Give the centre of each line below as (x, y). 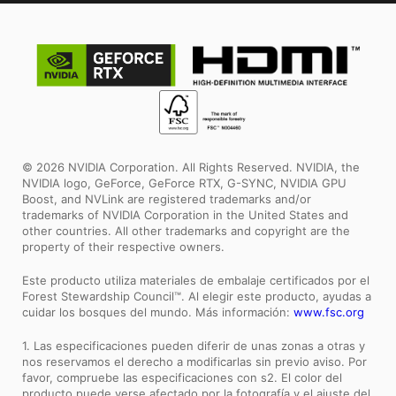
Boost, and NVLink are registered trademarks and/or (167, 199)
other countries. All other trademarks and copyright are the (186, 231)
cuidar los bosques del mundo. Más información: (158, 312)
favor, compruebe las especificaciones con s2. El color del (182, 378)
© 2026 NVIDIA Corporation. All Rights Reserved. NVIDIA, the (191, 168)
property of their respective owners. (123, 247)
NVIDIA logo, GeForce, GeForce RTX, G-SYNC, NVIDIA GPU (184, 183)
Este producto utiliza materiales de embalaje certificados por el (196, 281)
